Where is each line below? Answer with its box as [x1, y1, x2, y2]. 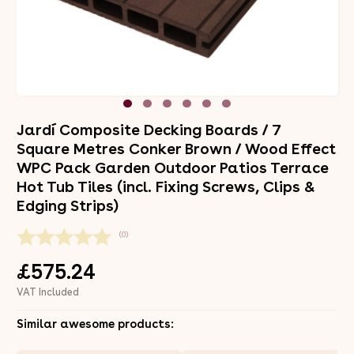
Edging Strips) [16, 196, 119, 215]
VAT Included [16, 285, 79, 298]
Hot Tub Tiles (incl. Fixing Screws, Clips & [16, 177, 315, 196]
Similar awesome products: [16, 316, 174, 331]
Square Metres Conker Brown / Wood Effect [16, 139, 336, 158]
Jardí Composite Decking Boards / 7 [16, 120, 281, 139]
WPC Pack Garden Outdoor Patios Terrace [16, 158, 329, 177]
